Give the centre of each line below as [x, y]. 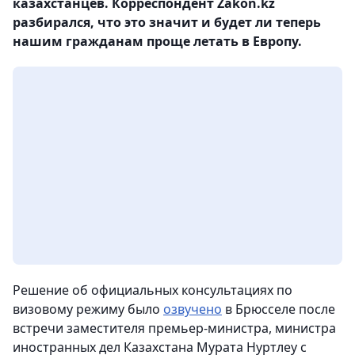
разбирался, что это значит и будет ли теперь [167, 22]
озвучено [193, 309]
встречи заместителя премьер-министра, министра [174, 328]
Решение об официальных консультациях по [153, 290]
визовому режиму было [88, 309]
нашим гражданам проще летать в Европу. [157, 41]
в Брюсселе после [279, 309]
